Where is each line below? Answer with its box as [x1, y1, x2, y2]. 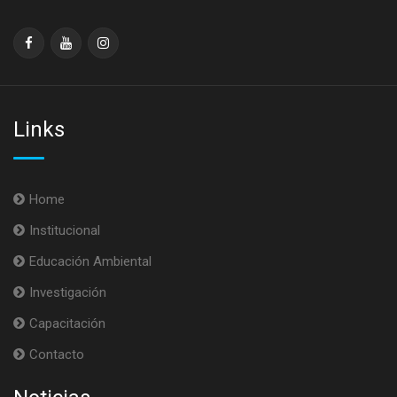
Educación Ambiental [29, 253, 152, 269]
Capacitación [29, 315, 105, 331]
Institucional [29, 222, 100, 238]
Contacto [29, 346, 84, 362]
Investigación [29, 284, 106, 300]
